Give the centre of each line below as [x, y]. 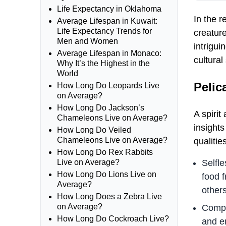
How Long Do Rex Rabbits [105, 152]
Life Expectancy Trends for [104, 31]
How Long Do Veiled [94, 130]
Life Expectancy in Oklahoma [109, 9]
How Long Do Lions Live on [107, 174]
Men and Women [88, 41]
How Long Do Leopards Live [108, 86]
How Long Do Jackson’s [101, 108]
